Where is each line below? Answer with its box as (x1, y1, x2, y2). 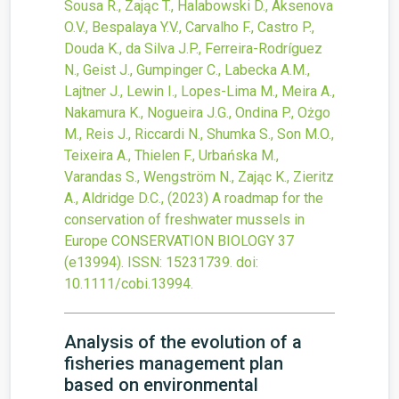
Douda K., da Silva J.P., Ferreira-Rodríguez (64, 40, 322, 57)
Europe (64, 232, 108, 249)
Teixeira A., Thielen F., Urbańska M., (64, 147, 279, 164)
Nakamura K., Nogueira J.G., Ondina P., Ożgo (64, 104, 330, 121)
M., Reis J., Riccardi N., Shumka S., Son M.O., (64, 126, 334, 142)
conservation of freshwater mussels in (64, 211, 305, 228)
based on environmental (64, 374, 258, 395)
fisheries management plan (64, 353, 283, 374)
